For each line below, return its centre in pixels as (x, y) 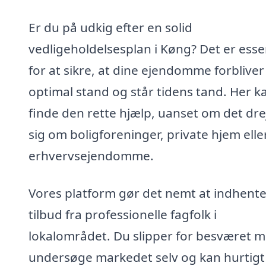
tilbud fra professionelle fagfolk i (123, 215)
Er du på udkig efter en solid (110, 27)
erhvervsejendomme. (91, 155)
